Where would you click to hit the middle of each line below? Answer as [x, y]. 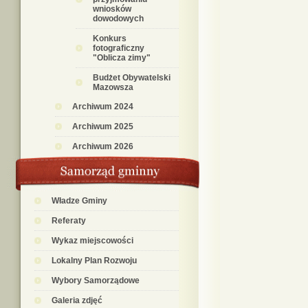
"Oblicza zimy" [122, 58]
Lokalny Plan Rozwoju [94, 261]
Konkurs [110, 38]
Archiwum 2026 [103, 146]
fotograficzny [119, 48]
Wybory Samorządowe [96, 280]
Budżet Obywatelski [132, 78]
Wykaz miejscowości [92, 241]
